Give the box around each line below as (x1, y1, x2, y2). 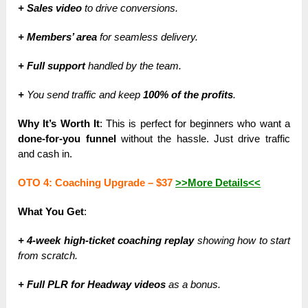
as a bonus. (166, 278, 221, 291)
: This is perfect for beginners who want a (99, 118, 290, 130)
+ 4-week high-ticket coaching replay (18, 234, 195, 247)
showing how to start (194, 234, 290, 247)
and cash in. (18, 148, 73, 160)
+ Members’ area (18, 31, 98, 43)
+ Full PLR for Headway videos (18, 278, 166, 291)
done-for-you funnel (18, 133, 116, 145)
